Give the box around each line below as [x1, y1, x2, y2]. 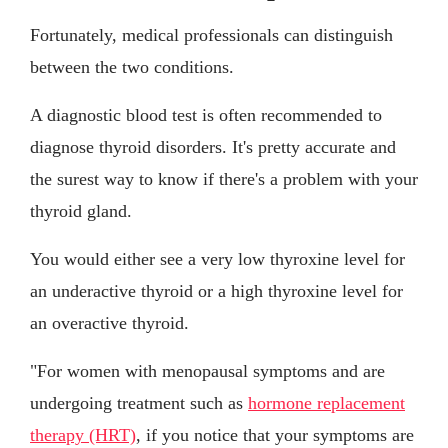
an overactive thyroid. [30, 313, 189, 334]
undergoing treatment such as [30, 393, 248, 414]
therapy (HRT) [30, 425, 136, 446]
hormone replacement [248, 393, 405, 414]
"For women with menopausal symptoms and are [30, 361, 385, 382]
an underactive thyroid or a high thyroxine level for [30, 281, 403, 302]
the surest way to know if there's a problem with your [30, 169, 418, 190]
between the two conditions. [30, 57, 234, 78]
